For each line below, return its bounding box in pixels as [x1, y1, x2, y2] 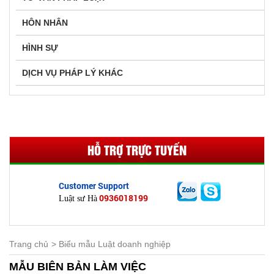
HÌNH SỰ [22, 43, 58, 53]
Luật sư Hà [59, 194, 97, 203]
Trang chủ [9, 239, 48, 249]
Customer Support [59, 180, 129, 191]
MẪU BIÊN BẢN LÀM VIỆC [9, 261, 146, 273]
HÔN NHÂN [22, 18, 68, 28]
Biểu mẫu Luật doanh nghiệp [59, 239, 171, 249]
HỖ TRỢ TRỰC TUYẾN [87, 141, 187, 158]
